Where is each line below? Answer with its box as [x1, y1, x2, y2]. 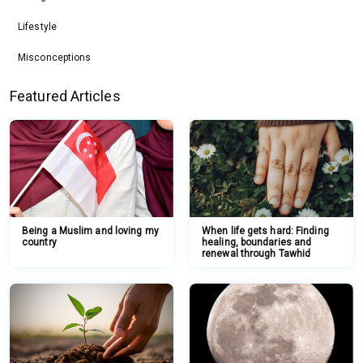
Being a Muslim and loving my [22, 224, 159, 237]
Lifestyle [18, 20, 57, 32]
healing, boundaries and [202, 236, 312, 248]
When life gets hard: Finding [202, 224, 329, 237]
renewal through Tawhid [202, 247, 311, 259]
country [22, 236, 57, 248]
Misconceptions [18, 51, 92, 63]
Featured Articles [10, 87, 121, 105]
